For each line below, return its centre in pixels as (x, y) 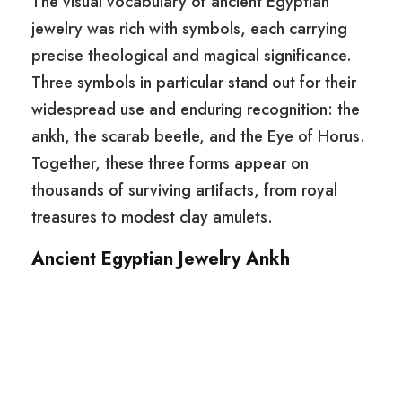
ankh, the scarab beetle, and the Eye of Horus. (198, 137)
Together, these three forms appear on (170, 164)
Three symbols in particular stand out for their (194, 83)
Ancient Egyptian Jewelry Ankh (161, 259)
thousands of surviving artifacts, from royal (184, 191)
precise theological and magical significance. (192, 56)
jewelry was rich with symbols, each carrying (189, 29)
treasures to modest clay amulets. (152, 218)
